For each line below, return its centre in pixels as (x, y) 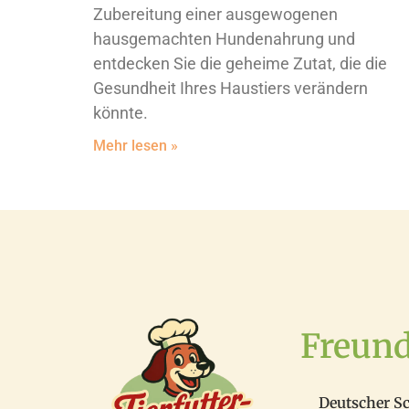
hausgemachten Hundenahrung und (224, 39)
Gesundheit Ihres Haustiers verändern (231, 89)
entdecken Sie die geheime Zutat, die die (240, 64)
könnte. (121, 113)
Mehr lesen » (136, 146)
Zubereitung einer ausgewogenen (215, 15)
